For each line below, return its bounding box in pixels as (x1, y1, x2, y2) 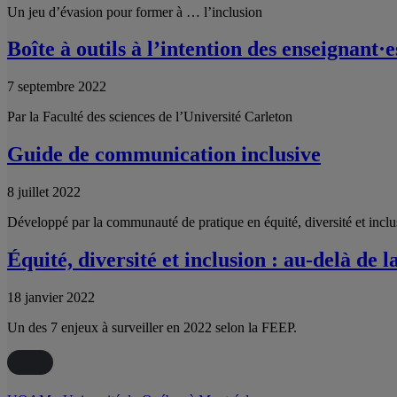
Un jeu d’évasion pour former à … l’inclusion (7, 4, 262, 19)
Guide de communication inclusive (7, 143, 321, 167)
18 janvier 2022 (7, 289, 95, 305)
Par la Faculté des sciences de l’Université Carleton (7, 109, 292, 125)
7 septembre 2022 (7, 79, 106, 95)
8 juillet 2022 (7, 184, 81, 200)
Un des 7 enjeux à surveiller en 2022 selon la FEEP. (7, 319, 297, 335)
